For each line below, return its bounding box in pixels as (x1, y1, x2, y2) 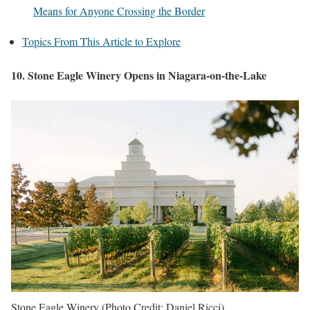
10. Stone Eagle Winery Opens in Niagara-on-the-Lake (11, 67, 266, 84)
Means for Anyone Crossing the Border (33, 3, 205, 19)
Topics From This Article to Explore (22, 34, 181, 49)
